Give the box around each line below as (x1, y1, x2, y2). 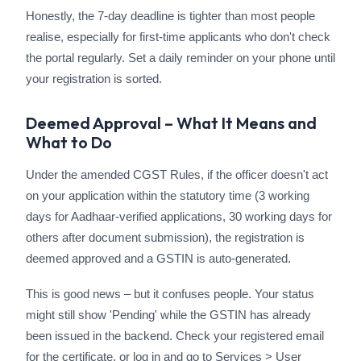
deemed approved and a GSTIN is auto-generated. (26, 251, 291, 265)
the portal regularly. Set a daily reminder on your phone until (26, 51, 335, 64)
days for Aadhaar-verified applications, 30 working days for (26, 210, 332, 223)
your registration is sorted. (26, 72, 162, 85)
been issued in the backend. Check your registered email (26, 329, 324, 342)
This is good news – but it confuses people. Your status (26, 287, 314, 301)
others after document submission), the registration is (26, 230, 305, 244)
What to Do (26, 132, 112, 152)
